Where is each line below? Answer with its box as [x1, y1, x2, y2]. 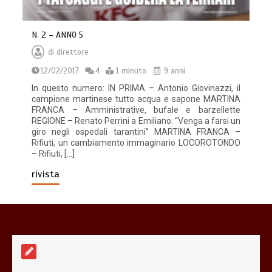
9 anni [161, 66, 186, 76]
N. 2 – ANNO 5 [32, 29, 84, 40]
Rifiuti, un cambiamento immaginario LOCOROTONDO [32, 137, 240, 148]
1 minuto [116, 66, 147, 76]
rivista [32, 168, 60, 180]
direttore [56, 47, 89, 57]
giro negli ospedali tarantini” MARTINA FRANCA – [32, 126, 240, 137]
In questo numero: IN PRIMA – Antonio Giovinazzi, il [32, 83, 240, 93]
